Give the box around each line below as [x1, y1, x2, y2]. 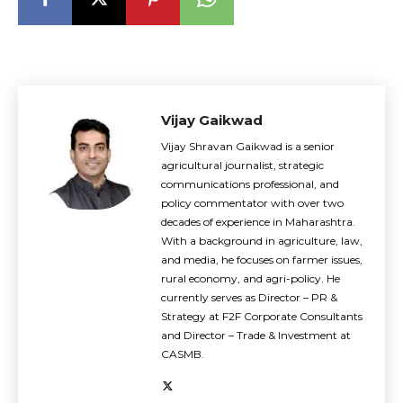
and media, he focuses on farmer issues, [161, 252, 363, 266]
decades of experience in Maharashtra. [161, 214, 355, 228]
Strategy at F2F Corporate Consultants [161, 309, 363, 323]
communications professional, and [161, 176, 339, 191]
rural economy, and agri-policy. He [161, 271, 340, 285]
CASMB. [161, 346, 204, 361]
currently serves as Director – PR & [161, 290, 337, 304]
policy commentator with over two [161, 195, 344, 210]
